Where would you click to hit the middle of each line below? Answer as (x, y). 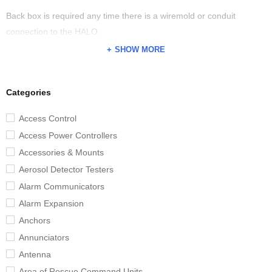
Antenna (35, 255)
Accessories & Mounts (61, 153)
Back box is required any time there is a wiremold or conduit (121, 16)
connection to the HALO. (53, 32)
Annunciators (44, 238)
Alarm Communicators (62, 187)
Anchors (35, 221)
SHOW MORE (140, 50)
